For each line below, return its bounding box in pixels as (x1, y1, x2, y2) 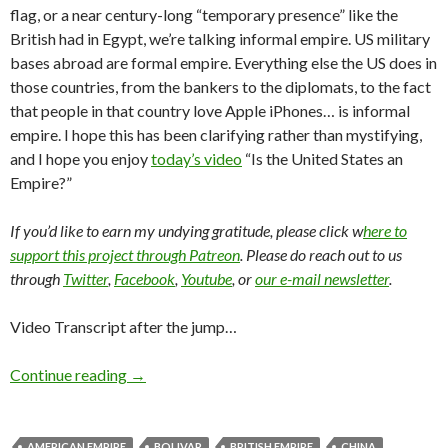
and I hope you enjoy (10, 149, 151, 169)
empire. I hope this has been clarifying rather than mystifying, (10, 125, 422, 145)
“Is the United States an (242, 149, 403, 169)
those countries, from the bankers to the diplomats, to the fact (10, 77, 431, 97)
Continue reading (10, 365, 130, 385)
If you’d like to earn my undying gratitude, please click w (10, 221, 363, 241)
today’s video (151, 149, 242, 169)
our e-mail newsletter (255, 269, 389, 289)
